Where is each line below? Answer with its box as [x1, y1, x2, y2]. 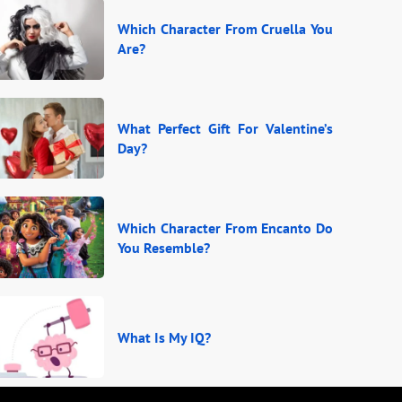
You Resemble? [118, 238, 210, 257]
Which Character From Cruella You [118, 20, 333, 39]
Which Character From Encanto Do [118, 218, 333, 237]
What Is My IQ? [118, 328, 211, 346]
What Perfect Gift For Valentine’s [118, 118, 333, 137]
